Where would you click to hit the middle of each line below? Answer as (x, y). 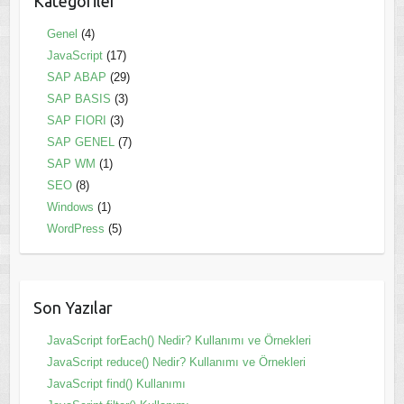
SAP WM (71, 163)
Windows (70, 207)
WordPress (75, 228)
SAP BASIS (78, 98)
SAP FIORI (76, 120)
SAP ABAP (76, 77)
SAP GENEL (80, 142)
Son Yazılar (73, 307)
